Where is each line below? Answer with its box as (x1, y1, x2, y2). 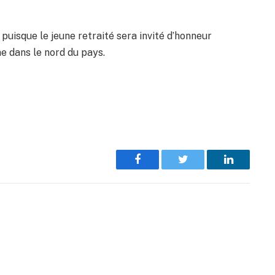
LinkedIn (227, 163, 268, 174)
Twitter (182, 163, 214, 174)
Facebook (136, 163, 180, 174)
